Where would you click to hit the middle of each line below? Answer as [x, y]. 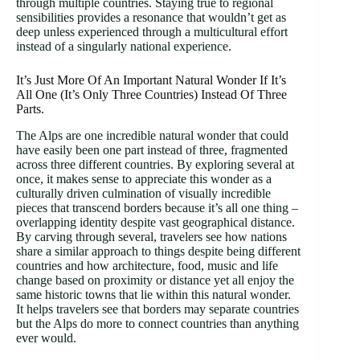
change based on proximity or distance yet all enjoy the [155, 280]
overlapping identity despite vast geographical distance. [155, 222]
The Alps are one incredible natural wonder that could [152, 135]
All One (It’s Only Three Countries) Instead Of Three [151, 95]
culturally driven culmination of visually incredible [143, 193]
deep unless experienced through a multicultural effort [152, 32]
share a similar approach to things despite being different [158, 251]
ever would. [46, 337]
